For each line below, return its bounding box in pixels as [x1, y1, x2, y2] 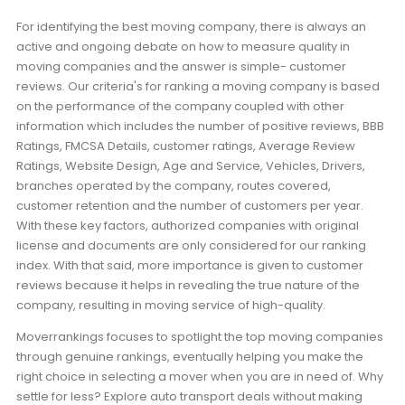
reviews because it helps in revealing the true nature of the [16, 276, 360, 294]
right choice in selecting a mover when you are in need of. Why [16, 367, 383, 385]
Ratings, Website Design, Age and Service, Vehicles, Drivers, [16, 156, 365, 174]
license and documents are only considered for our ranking [16, 236, 366, 254]
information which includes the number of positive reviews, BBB [16, 117, 384, 135]
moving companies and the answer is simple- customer [16, 57, 346, 75]
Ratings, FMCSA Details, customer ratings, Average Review [16, 137, 355, 155]
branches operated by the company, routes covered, [16, 176, 331, 194]
